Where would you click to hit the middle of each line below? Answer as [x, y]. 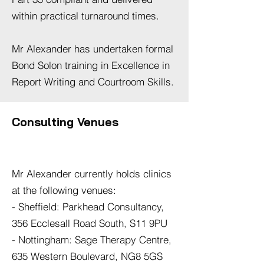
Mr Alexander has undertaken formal [93, 49]
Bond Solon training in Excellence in [91, 65]
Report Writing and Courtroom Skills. [93, 82]
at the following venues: [64, 190]
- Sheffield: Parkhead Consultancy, [88, 207]
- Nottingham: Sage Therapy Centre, [92, 240]
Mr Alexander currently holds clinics [92, 174]
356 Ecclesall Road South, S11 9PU [90, 223]
